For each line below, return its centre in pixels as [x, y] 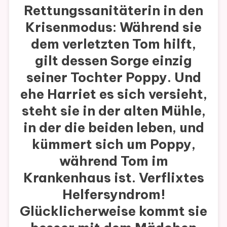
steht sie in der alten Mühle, [113, 110]
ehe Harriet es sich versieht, [113, 94]
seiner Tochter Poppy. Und [113, 77]
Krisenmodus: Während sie [113, 27]
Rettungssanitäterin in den [113, 10]
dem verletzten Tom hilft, [113, 44]
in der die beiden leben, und [113, 127]
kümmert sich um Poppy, [113, 144]
